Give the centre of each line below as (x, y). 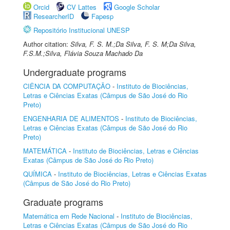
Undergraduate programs (75, 72)
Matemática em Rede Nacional (69, 216)
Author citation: (47, 44)
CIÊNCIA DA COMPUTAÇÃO (67, 86)
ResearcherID (55, 16)
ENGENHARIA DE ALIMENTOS (71, 118)
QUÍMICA (37, 174)
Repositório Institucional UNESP (82, 30)
